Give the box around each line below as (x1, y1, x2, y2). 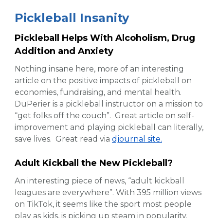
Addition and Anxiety (15, 46, 113, 57)
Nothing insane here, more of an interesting (15, 64, 184, 73)
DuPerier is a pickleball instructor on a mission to (15, 99, 203, 109)
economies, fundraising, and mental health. (15, 87, 183, 97)
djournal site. (112, 134, 162, 144)
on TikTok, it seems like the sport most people (15, 199, 192, 209)
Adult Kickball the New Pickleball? (15, 157, 173, 168)
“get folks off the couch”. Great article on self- (15, 110, 194, 120)
